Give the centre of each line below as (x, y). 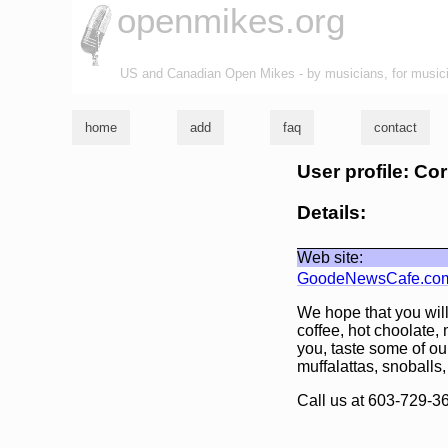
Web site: (330, 257)
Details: (331, 212)
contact (395, 128)
